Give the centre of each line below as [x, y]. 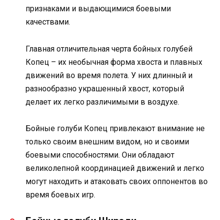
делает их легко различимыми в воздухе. [102, 102]
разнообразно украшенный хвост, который [105, 88]
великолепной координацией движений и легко [115, 168]
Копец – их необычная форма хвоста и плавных [114, 62]
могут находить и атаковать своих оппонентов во [117, 181]
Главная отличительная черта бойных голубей [109, 49]
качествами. [48, 22]
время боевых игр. [60, 194]
